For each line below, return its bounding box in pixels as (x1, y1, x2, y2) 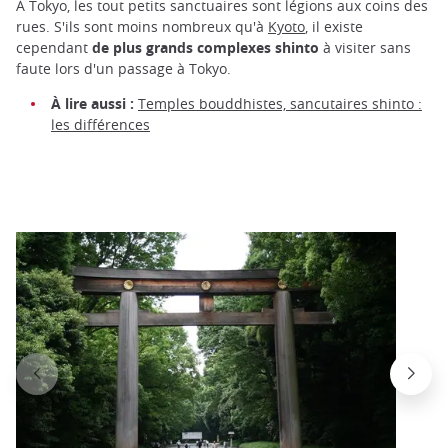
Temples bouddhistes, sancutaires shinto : (138, 93, 422, 113)
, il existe (305, 16, 363, 36)
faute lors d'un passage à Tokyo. (16, 58, 231, 78)
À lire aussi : (51, 93, 134, 113)
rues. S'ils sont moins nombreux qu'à (16, 16, 268, 36)
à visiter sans (323, 37, 411, 57)
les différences (51, 114, 150, 134)
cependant (16, 37, 92, 57)
